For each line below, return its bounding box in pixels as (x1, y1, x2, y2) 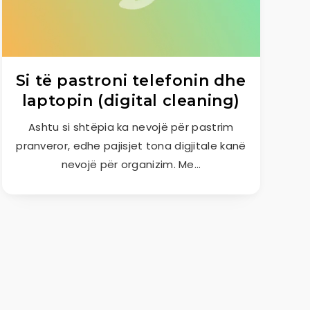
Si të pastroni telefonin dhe (15, 71, 246, 90)
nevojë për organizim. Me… (61, 157, 201, 172)
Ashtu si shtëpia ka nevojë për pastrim (28, 120, 234, 134)
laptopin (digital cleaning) (21, 91, 240, 110)
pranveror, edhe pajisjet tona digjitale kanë (16, 138, 246, 153)
